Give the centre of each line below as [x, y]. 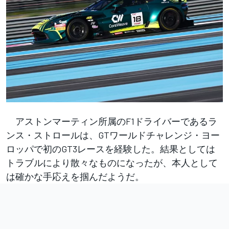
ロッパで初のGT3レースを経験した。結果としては [111, 149]
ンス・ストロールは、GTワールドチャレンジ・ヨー [113, 135]
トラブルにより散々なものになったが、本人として [112, 163]
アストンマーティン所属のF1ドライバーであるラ [112, 121]
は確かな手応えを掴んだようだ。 [75, 177]
